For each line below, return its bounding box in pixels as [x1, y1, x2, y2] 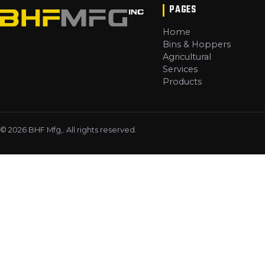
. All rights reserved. [63, 125, 137, 134]
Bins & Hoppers [163, 38, 231, 50]
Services [163, 63, 198, 75]
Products [163, 76, 202, 87]
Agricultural [163, 51, 212, 62]
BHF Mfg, [28, 125, 63, 134]
